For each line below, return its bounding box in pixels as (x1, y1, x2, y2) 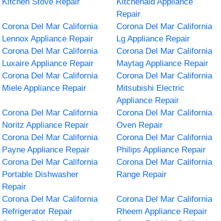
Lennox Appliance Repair (2, 34, 94, 43)
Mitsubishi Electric (116, 83, 184, 93)
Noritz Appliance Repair (2, 120, 89, 130)
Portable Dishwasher (2, 169, 79, 179)
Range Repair (116, 169, 167, 179)
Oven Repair (116, 120, 163, 130)
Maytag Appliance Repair (116, 58, 208, 68)
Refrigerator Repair (2, 206, 73, 216)
